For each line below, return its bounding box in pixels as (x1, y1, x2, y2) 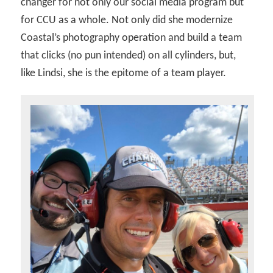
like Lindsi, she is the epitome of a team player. (21, 67, 227, 79)
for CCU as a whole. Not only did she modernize (21, 14, 233, 26)
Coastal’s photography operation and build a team (21, 32, 243, 44)
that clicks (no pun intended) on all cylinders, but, (21, 49, 236, 62)
